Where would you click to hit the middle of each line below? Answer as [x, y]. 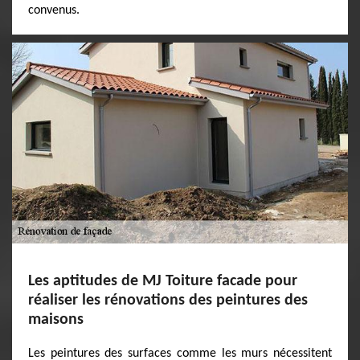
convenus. [54, 10]
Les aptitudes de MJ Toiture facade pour [163, 281]
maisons [56, 320]
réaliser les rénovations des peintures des [168, 301]
